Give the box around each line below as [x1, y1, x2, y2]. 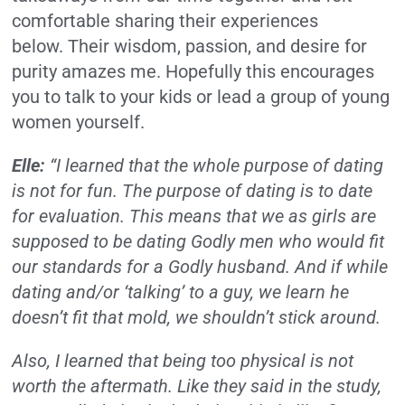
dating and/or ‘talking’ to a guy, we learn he [12, 280, 350, 303]
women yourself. [12, 110, 146, 133]
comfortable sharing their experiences [12, 9, 319, 32]
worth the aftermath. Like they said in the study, [12, 374, 382, 397]
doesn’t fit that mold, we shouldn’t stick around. [12, 306, 381, 328]
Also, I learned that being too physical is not [12, 349, 354, 372]
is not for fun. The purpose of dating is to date [12, 179, 373, 202]
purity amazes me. [12, 60, 162, 82]
